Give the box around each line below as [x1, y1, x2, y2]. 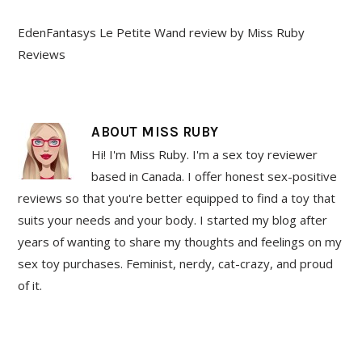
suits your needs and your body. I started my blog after [18, 212, 328, 228]
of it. [18, 277, 43, 293]
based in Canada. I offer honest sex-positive [91, 168, 338, 184]
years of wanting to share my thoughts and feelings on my [18, 234, 343, 250]
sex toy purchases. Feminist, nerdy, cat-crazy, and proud [18, 255, 334, 271]
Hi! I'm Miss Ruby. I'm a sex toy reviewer [91, 146, 318, 162]
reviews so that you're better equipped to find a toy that [18, 190, 336, 206]
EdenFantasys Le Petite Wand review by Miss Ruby [18, 23, 305, 40]
